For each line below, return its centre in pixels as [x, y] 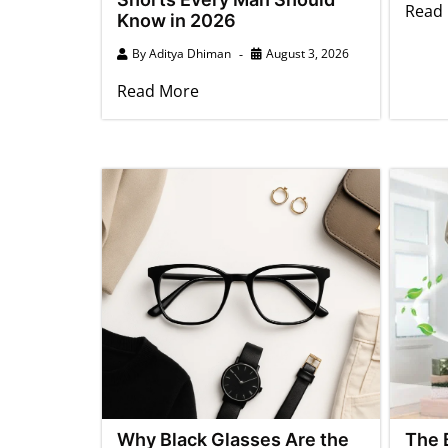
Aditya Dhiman [190, 53]
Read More [158, 90]
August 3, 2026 [307, 53]
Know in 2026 [176, 20]
